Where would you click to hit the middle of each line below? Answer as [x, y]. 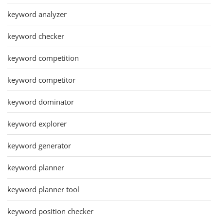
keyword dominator [41, 101]
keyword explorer [37, 123]
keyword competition [43, 58]
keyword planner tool [43, 189]
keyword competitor [41, 80]
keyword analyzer [37, 14]
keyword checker [36, 36]
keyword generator [39, 145]
